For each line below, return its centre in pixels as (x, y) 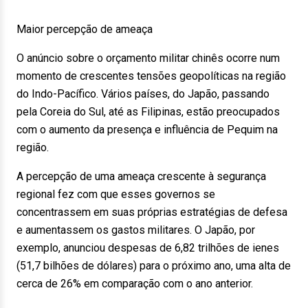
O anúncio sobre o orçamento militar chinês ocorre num (148, 58)
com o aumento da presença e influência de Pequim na (147, 130)
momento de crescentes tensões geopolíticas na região (151, 76)
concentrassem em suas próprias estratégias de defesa (152, 212)
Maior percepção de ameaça (85, 29)
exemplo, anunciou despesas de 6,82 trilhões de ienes (148, 248)
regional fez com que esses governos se (116, 194)
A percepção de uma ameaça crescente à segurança (141, 176)
